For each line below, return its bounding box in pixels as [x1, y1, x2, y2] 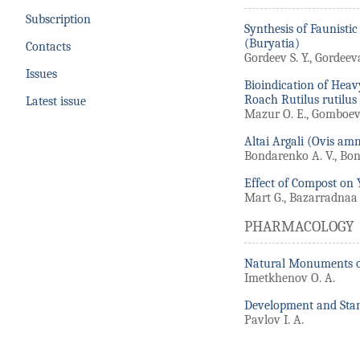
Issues [26, 67, 57, 82]
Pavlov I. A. [244, 312, 304, 327]
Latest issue [26, 94, 86, 109]
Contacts [26, 39, 71, 55]
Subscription [26, 12, 91, 27]
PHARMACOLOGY [244, 217, 354, 235]
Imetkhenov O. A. [244, 270, 335, 285]
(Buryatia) [244, 35, 300, 51]
